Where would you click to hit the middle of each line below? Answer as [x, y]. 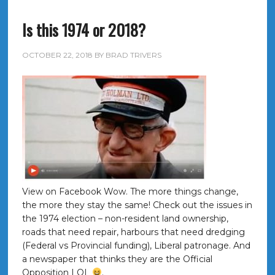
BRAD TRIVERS [133, 55]
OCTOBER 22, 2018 [57, 55]
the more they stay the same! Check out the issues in [137, 205]
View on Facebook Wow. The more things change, [130, 192]
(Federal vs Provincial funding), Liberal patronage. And [136, 246]
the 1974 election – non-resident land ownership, [125, 219]
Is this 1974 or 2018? [83, 30]
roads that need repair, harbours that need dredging [133, 232]
